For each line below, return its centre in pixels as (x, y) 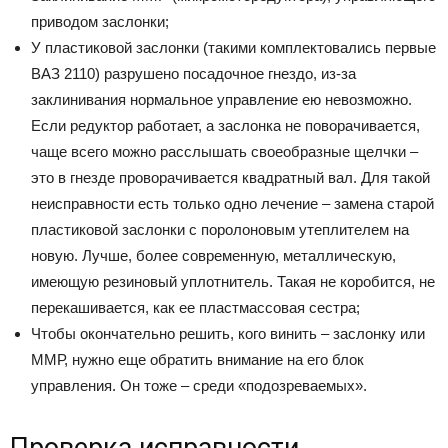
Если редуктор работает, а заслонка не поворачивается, (225, 126)
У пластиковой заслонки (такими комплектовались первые (233, 48)
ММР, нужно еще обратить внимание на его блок (197, 360)
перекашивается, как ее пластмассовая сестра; (195, 308)
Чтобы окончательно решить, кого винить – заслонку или (228, 334)
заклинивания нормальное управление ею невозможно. (221, 100)
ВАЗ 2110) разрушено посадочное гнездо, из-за (193, 74)
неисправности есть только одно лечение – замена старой (232, 204)
